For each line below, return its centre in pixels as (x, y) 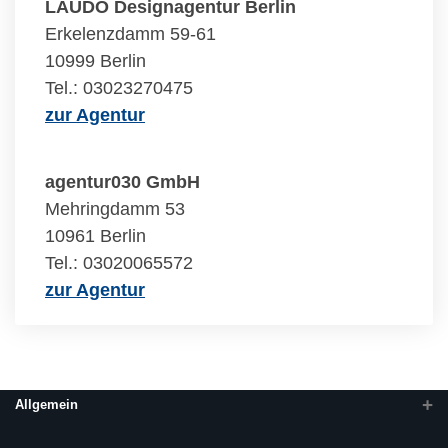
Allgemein (46, 404)
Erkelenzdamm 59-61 (130, 34)
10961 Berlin (95, 236)
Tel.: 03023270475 (119, 88)
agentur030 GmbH (122, 182)
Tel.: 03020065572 (119, 263)
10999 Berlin (95, 61)
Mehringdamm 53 (115, 209)
